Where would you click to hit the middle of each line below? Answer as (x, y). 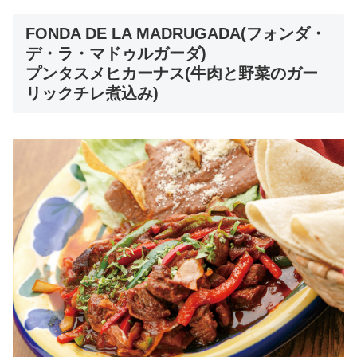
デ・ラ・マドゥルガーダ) (116, 54)
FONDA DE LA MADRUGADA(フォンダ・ (176, 34)
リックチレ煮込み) (92, 94)
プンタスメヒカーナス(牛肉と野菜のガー (172, 74)
